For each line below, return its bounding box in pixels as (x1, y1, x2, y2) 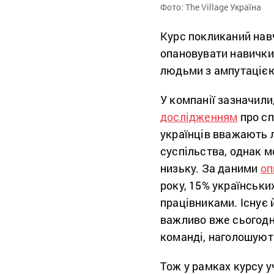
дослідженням (160, 109, 238, 125)
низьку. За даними (160, 161, 261, 176)
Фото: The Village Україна (160, 1, 261, 13)
